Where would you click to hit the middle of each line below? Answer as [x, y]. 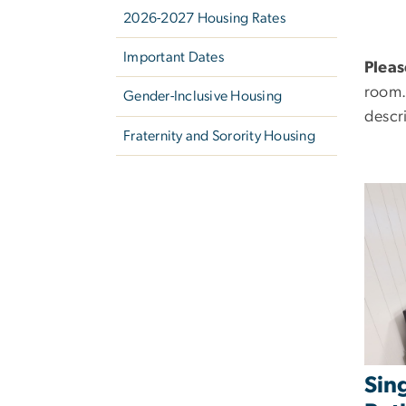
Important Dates [174, 58]
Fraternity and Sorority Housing [219, 135]
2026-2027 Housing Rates [204, 18]
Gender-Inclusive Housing [203, 97]
